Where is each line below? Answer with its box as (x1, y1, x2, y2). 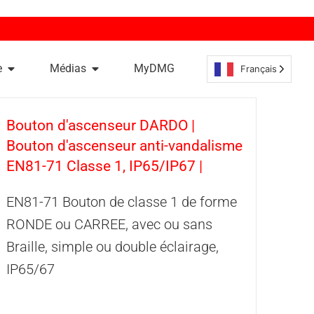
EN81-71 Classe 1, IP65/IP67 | (6, 158, 203, 175)
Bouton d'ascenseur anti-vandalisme (6, 137, 243, 154)
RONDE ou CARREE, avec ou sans (6, 216, 212, 233)
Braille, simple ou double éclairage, (6, 238, 219, 255)
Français (240, 62, 277, 74)
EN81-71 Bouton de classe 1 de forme (6, 193, 237, 210)
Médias (49, 62, 86, 75)
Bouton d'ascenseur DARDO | (6, 117, 195, 134)
